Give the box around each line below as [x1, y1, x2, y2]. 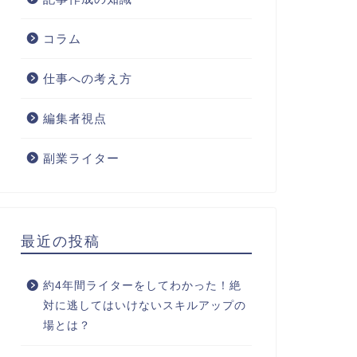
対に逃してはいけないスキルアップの [42, 300, 246, 312]
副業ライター [42, 151, 120, 165]
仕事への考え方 [42, 72, 132, 85]
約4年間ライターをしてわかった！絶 [42, 280, 241, 292]
